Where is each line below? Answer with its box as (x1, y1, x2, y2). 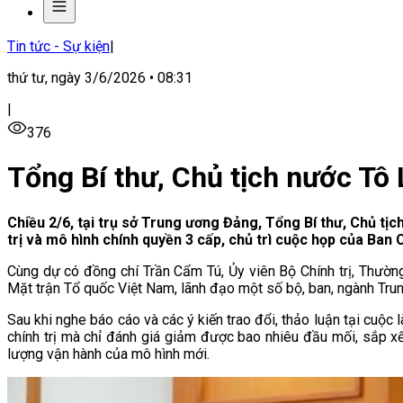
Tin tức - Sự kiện (7, 38, 110, 55)
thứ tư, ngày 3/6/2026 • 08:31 (7, 69, 193, 86)
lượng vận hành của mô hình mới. (7, 345, 210, 363)
